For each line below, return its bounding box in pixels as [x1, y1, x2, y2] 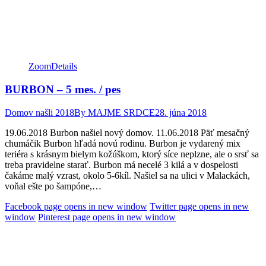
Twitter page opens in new [150, 201, 249, 211]
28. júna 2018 [155, 107, 207, 118]
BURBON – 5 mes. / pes [5, 83, 121, 96]
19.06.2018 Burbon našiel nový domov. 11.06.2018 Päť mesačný [5, 127, 249, 138]
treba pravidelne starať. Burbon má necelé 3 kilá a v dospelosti [5, 159, 238, 170]
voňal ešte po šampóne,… [5, 180, 102, 191]
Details [51, 61, 77, 72]
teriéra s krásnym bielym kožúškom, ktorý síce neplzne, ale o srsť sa [5, 148, 259, 159]
